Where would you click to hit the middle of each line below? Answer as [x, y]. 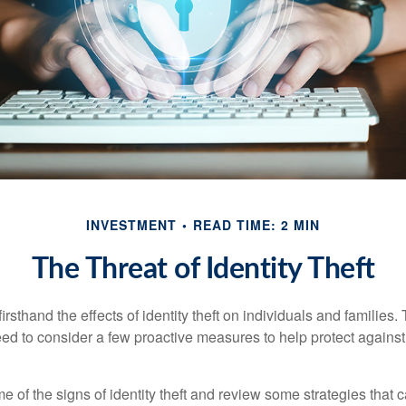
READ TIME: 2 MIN [256, 225]
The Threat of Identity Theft [203, 269]
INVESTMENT [131, 225]
